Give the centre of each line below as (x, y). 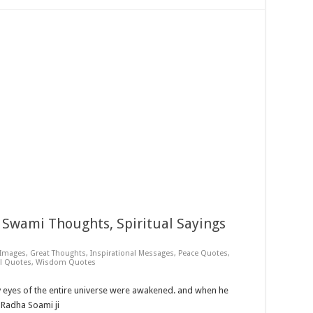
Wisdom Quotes (66, 262)
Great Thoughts (58, 253)
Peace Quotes (203, 253)
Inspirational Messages (132, 253)
